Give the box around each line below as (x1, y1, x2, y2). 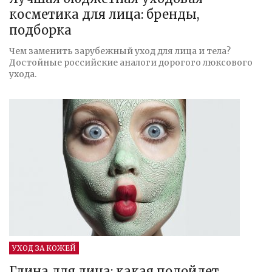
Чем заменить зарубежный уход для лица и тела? (9, 45, 231, 56)
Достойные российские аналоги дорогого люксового (9, 56, 253, 68)
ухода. (9, 68, 36, 80)
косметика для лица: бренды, (9, 6, 199, 22)
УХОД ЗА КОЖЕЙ (12, 243, 76, 253)
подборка (9, 22, 72, 38)
